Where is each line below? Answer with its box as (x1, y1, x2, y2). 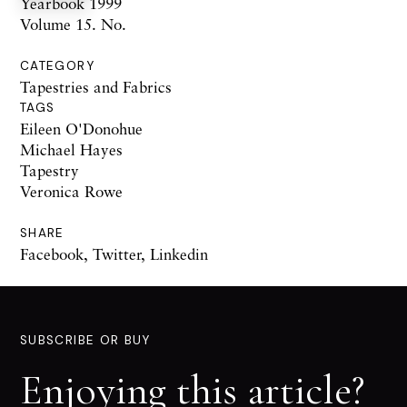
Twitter (93, 244, 141, 264)
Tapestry (20, 161, 79, 181)
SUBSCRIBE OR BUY (20, 333, 151, 349)
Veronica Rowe (20, 182, 123, 202)
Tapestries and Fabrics (20, 77, 172, 97)
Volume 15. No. (20, 15, 126, 35)
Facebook (20, 244, 84, 264)
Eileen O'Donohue (20, 119, 143, 139)
